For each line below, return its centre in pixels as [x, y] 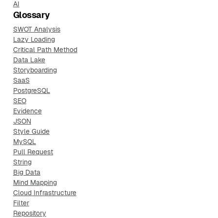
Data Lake [29, 60]
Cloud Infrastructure [45, 193]
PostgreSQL [31, 91]
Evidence [27, 111]
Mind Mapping [35, 182]
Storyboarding [35, 70]
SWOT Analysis [36, 29]
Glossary [31, 15]
